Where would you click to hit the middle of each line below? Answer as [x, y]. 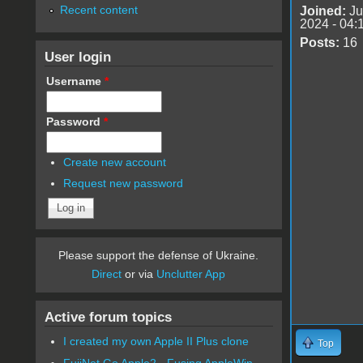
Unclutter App [191, 274]
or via [139, 274]
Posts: [319, 42]
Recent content [98, 9]
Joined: [322, 11]
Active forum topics [108, 317]
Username [75, 81]
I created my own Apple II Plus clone [156, 342]
